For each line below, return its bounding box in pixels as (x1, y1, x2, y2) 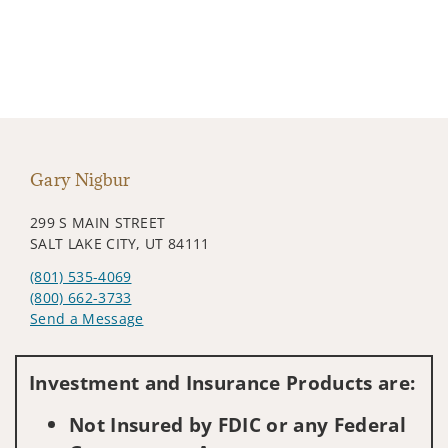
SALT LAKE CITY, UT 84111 (30, 233, 210, 253)
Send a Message (30, 308, 144, 328)
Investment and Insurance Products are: (29, 368, 416, 396)
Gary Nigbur (30, 168, 131, 191)
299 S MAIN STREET (30, 212, 166, 232)
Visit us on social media (29, 338, 194, 358)
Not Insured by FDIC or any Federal (69, 410, 406, 438)
